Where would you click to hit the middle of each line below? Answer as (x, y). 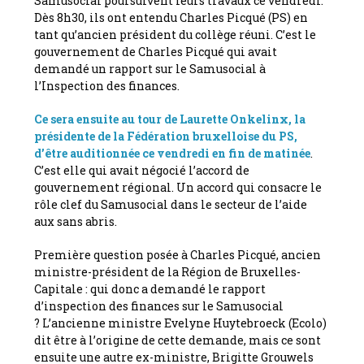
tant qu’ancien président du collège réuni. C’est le (175, 34)
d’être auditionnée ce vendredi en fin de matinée (173, 153)
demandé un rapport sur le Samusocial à (150, 68)
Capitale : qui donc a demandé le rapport (150, 288)
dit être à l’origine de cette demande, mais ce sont (178, 340)
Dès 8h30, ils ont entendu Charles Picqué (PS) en (171, 17)
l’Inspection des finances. (107, 85)
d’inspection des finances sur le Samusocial (159, 305)
